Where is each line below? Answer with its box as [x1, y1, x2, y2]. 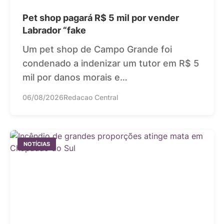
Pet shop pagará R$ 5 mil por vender [22, 12, 179, 23]
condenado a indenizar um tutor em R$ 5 [22, 57, 199, 68]
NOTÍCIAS [23, 140, 50, 147]
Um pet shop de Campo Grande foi [22, 43, 172, 54]
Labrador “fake [22, 24, 86, 35]
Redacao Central [63, 92, 118, 101]
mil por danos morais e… [22, 71, 127, 82]
